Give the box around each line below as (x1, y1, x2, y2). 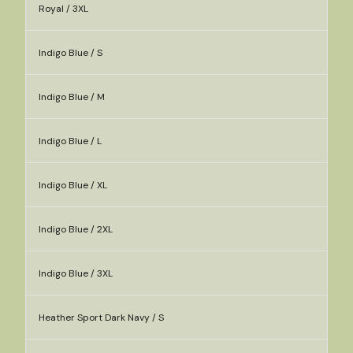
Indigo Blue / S (39, 46, 102, 59)
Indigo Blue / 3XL (39, 267, 113, 280)
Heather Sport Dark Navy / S (39, 311, 164, 324)
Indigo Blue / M (39, 91, 105, 103)
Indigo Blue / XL (39, 179, 107, 191)
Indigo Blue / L (39, 135, 102, 147)
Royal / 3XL (39, 2, 88, 15)
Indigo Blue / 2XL (39, 223, 113, 236)
